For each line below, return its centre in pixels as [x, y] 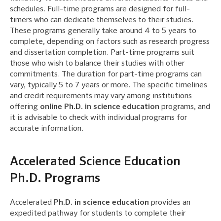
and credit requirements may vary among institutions [101, 96]
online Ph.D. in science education [100, 107]
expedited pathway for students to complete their [98, 213]
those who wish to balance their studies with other [97, 63]
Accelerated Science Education [95, 162]
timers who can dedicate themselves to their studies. [102, 20]
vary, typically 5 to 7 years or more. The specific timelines [109, 85]
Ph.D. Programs [55, 179]
